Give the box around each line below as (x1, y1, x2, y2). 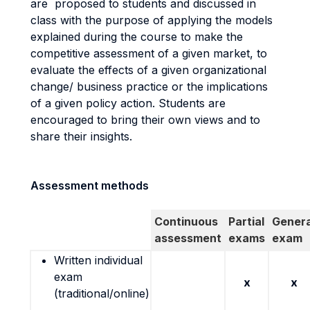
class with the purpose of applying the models (30, 13, 273, 27)
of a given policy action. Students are (30, 96, 226, 110)
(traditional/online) (54, 286, 149, 300)
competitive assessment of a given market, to (30, 46, 267, 60)
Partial (228, 215, 264, 228)
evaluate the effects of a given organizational (30, 63, 266, 77)
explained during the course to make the (30, 30, 243, 44)
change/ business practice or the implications (30, 80, 268, 93)
